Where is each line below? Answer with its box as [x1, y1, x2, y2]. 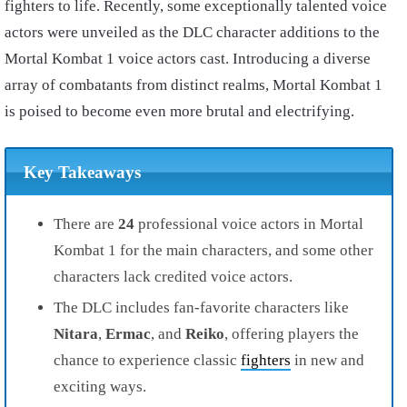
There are [54, 214, 118, 233]
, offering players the [224, 324, 359, 342]
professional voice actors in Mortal [134, 214, 363, 233]
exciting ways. [54, 377, 146, 395]
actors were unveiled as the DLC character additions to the [5, 24, 380, 42]
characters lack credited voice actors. [54, 267, 293, 285]
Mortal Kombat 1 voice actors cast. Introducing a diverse [5, 50, 371, 68]
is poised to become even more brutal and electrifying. [5, 103, 354, 121]
